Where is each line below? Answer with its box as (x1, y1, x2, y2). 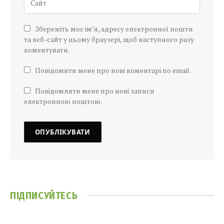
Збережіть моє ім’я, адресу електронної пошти (35, 23, 193, 33)
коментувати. (24, 44, 69, 54)
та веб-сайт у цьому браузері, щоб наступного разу (24, 34, 194, 44)
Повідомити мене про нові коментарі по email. (35, 65, 191, 75)
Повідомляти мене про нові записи (35, 85, 154, 95)
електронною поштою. (24, 96, 102, 106)
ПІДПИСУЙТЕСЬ (10, 189, 78, 201)
